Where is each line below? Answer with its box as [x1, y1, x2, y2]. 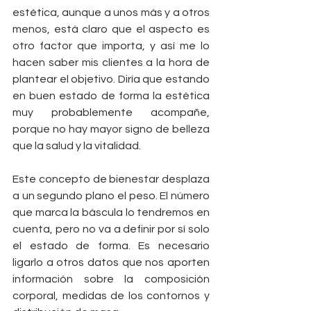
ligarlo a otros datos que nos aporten [12, 257, 210, 269]
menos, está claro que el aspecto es [12, 24, 210, 35]
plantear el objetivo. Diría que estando [12, 74, 210, 85]
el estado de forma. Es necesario [12, 240, 210, 252]
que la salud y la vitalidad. [12, 140, 141, 152]
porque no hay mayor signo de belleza [12, 124, 210, 135]
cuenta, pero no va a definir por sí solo [12, 224, 210, 235]
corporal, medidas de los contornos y [12, 290, 210, 302]
